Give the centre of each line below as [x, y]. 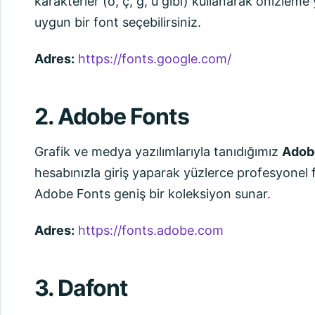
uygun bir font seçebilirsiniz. [118, 22]
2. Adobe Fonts [112, 116]
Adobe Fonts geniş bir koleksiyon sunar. [153, 194]
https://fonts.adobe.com [151, 230]
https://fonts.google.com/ [155, 59]
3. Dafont [81, 288]
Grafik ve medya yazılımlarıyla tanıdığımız [158, 152]
